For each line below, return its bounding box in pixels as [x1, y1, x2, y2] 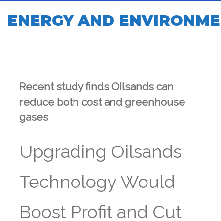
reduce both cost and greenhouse [19, 96, 185, 108]
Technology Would [19, 171, 175, 192]
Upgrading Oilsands [19, 141, 182, 162]
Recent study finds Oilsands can [19, 80, 174, 93]
